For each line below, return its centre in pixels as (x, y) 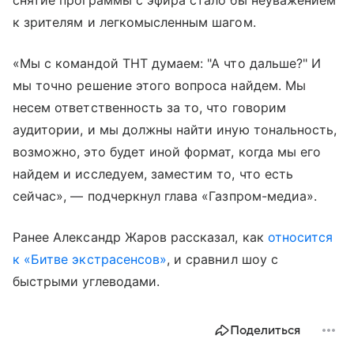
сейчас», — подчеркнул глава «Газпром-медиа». (165, 196)
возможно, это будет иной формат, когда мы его (167, 151)
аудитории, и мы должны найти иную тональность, (175, 129)
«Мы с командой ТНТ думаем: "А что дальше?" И (167, 63)
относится (300, 237)
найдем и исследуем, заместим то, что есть (153, 173)
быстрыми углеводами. (86, 281)
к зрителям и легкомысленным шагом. (134, 22)
